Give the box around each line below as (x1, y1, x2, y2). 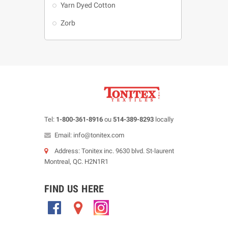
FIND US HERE (44, 183, 104, 195)
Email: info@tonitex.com (54, 131, 124, 139)
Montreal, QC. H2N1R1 (44, 158, 108, 165)
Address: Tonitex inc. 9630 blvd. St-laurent (54, 147, 174, 155)
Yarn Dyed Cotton (61, 1, 116, 9)
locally (155, 116, 174, 123)
